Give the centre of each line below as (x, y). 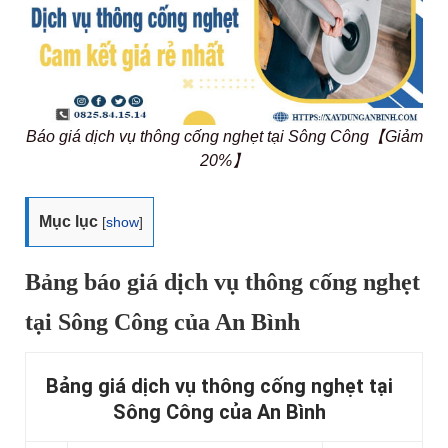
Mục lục (68, 222)
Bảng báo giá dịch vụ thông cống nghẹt (222, 282)
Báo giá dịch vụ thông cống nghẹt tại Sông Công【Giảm (224, 137)
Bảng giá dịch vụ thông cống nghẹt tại (219, 386)
